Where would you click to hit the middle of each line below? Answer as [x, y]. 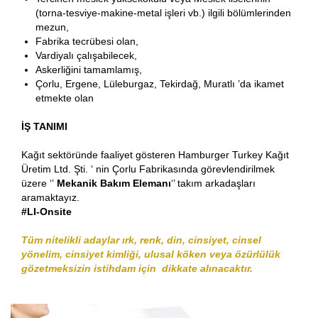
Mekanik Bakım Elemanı [113, 183]
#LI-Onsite [46, 212]
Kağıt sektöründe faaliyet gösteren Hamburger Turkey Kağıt [155, 155]
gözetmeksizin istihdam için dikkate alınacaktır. [137, 269]
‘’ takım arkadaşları [213, 183]
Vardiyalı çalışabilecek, [86, 56]
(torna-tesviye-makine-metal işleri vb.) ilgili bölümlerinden [163, 13]
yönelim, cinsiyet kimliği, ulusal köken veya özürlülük [151, 254]
